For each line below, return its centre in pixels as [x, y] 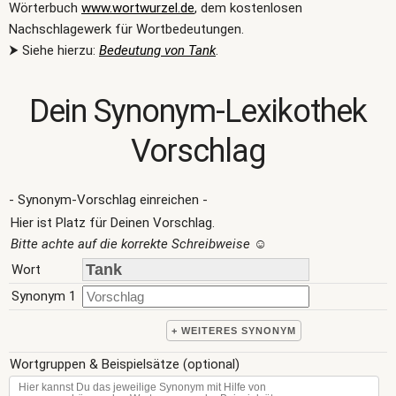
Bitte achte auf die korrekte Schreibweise [130, 244]
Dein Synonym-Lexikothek [198, 111]
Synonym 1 [44, 296]
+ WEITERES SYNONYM [233, 331]
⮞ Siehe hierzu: [54, 50]
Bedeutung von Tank [157, 50]
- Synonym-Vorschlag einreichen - [108, 200]
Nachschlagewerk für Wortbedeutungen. [126, 29]
